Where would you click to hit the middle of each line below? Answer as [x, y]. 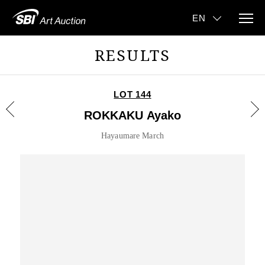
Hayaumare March [132, 136]
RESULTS [132, 55]
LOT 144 [132, 94]
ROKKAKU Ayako [132, 115]
